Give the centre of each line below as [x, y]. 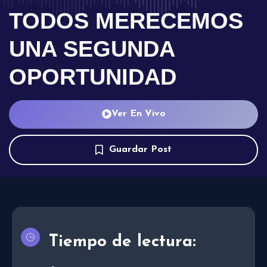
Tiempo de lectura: [122, 242]
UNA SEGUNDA [92, 49]
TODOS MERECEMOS [126, 21]
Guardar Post [140, 150]
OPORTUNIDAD [93, 77]
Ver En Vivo [138, 114]
